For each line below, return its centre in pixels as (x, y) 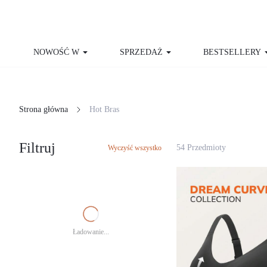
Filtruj (37, 148)
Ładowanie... (91, 232)
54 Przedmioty (205, 148)
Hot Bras (113, 110)
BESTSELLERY (232, 52)
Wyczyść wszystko (135, 148)
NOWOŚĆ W (56, 52)
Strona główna (47, 110)
